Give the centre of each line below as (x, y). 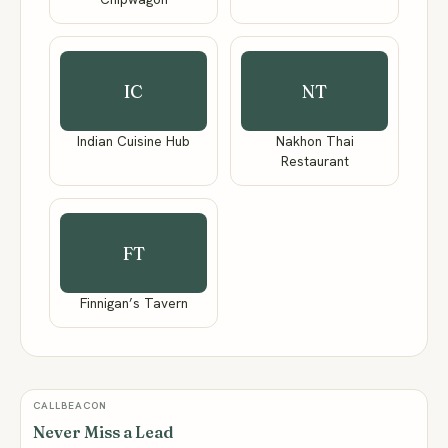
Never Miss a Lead (103, 432)
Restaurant (314, 161)
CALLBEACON (70, 405)
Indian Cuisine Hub (133, 141)
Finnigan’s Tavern (133, 303)
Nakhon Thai (314, 141)
